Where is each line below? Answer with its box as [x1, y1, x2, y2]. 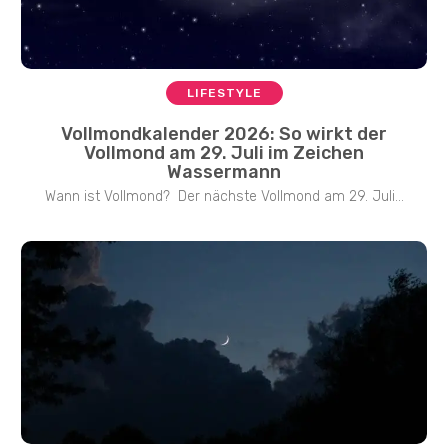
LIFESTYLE [186, 85, 262, 100]
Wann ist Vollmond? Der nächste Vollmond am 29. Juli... [44, 187, 404, 205]
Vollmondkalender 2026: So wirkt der [61, 122, 387, 145]
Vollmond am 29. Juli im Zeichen [84, 141, 364, 164]
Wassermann [167, 160, 281, 183]
